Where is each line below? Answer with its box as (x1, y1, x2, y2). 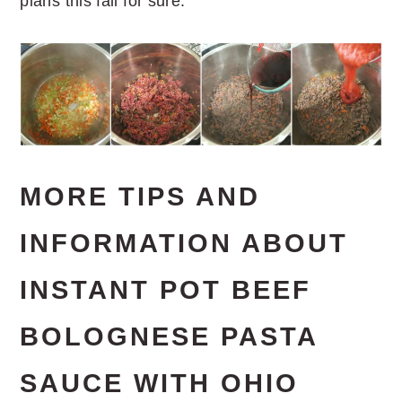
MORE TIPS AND (20, 181, 261, 211)
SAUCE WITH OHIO (20, 368, 300, 398)
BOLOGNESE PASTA (20, 321, 319, 351)
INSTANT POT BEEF (20, 275, 312, 304)
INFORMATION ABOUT (20, 228, 349, 258)
